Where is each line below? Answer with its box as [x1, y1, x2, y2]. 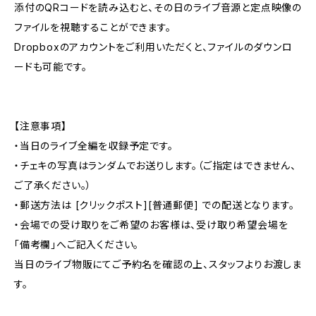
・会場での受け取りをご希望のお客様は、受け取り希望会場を [14, 219, 288, 231]
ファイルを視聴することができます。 [14, 21, 171, 33]
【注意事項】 [14, 120, 67, 132]
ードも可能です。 [14, 61, 87, 73]
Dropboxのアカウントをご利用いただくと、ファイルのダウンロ [14, 41, 293, 53]
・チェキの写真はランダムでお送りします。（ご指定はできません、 [14, 159, 296, 171]
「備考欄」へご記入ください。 [14, 238, 140, 250]
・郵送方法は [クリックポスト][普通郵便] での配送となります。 [14, 199, 295, 211]
